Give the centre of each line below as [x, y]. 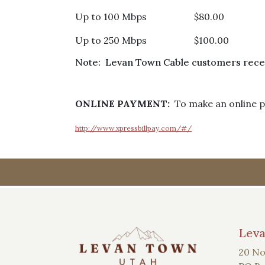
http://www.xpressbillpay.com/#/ [133, 128]
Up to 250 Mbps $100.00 [152, 40]
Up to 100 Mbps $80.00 [150, 17]
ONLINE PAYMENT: [124, 104]
